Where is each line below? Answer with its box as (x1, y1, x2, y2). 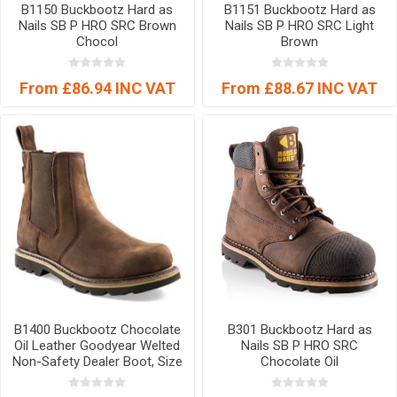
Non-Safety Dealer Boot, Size (12, 353, 183, 370)
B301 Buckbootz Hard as (227, 321, 372, 338)
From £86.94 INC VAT (19, 78, 175, 97)
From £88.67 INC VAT (222, 78, 378, 97)
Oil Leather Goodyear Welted (14, 337, 181, 354)
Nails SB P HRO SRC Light (225, 17, 375, 34)
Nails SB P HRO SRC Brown (18, 17, 176, 34)
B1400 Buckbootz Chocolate (13, 321, 181, 338)
